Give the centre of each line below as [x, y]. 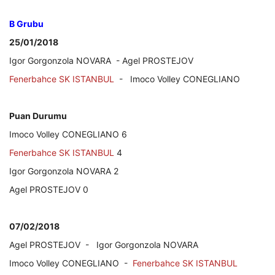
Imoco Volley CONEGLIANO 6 [68, 134]
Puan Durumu [38, 115]
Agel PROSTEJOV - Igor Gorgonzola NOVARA [104, 244]
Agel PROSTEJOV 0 [49, 189]
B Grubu [26, 23]
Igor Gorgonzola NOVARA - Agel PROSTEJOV [101, 60]
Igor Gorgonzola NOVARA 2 [64, 171]
